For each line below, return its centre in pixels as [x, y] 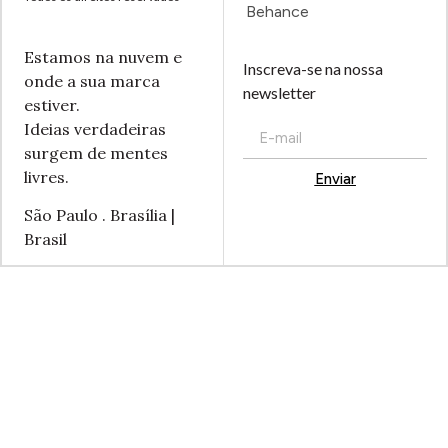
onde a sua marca [91, 80]
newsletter [280, 93]
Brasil [45, 239]
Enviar [335, 178]
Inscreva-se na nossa [313, 69]
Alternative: [286, 213]
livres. [46, 176]
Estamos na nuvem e [102, 56]
